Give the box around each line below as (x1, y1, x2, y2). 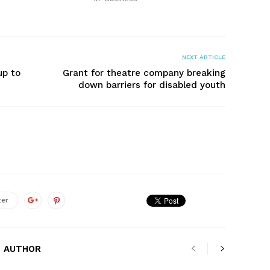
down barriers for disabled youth (78, 80, 225, 90)
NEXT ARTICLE (182, 54, 225, 60)
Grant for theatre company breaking (63, 67, 225, 78)
